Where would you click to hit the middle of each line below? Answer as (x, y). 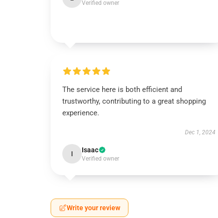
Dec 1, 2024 (200, 132)
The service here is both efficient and (122, 90)
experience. (81, 113)
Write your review (93, 208)
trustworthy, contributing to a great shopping (134, 101)
